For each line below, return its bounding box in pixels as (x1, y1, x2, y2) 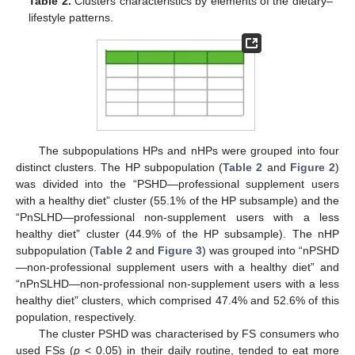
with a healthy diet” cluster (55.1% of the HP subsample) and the (16, 193, 339, 207)
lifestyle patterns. (29, 10, 114, 24)
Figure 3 (158, 243, 202, 257)
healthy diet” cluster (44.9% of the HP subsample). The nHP (16, 227, 339, 240)
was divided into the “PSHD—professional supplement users (16, 177, 339, 190)
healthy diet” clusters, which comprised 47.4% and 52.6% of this (16, 293, 339, 307)
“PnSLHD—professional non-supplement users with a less (16, 210, 339, 223)
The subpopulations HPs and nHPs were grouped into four (38, 143, 339, 157)
